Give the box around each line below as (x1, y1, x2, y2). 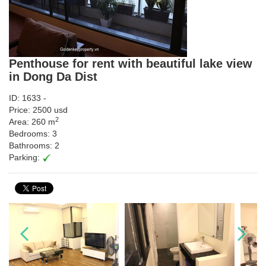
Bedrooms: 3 (9, 129, 57, 138)
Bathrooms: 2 (9, 141, 59, 150)
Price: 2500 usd (9, 105, 68, 115)
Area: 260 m (9, 117, 55, 126)
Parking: (9, 153, 42, 162)
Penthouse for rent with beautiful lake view (9, 57, 252, 70)
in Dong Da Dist (9, 70, 97, 83)
